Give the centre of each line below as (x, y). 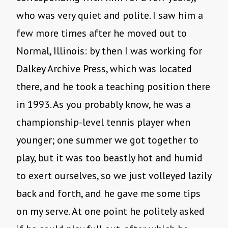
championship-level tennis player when (103, 122)
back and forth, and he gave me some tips (108, 194)
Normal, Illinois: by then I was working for (109, 51)
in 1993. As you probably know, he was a (104, 105)
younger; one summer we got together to (107, 140)
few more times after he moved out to (102, 33)
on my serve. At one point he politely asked (110, 211)
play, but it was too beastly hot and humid (109, 158)
